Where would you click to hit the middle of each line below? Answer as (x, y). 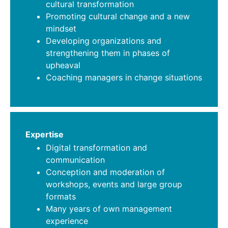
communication (75, 160)
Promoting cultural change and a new (118, 16)
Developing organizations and (104, 41)
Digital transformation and (96, 148)
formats (61, 196)
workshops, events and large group (114, 184)
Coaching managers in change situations (124, 77)
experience (67, 221)
